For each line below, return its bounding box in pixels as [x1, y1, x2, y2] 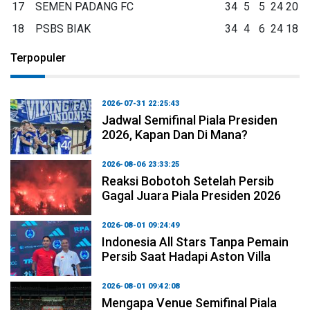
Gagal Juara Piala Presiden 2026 [102, 188, 282, 203]
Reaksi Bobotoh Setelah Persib [102, 173, 275, 188]
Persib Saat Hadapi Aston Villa [102, 248, 271, 264]
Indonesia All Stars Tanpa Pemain [102, 234, 289, 249]
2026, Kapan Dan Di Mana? [102, 127, 248, 142]
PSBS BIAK [35, 21, 91, 35]
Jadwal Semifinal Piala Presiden [102, 112, 278, 127]
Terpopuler [10, 51, 66, 64]
